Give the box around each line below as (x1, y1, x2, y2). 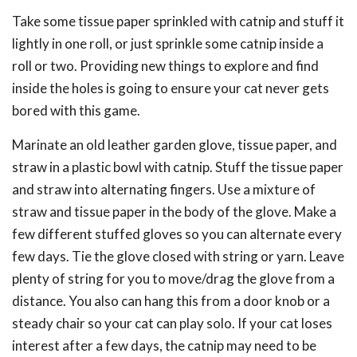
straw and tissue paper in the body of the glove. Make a (12, 203, 336, 220)
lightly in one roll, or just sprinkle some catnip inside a (12, 35, 324, 52)
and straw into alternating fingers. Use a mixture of (12, 181, 316, 198)
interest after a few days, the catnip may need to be (12, 337, 316, 354)
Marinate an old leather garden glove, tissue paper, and (12, 136, 337, 153)
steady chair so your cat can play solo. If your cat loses (12, 315, 332, 331)
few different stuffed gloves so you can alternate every (12, 226, 342, 242)
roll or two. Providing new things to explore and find (12, 57, 319, 74)
